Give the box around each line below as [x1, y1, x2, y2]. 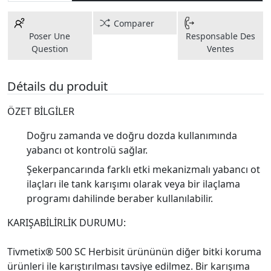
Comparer [113, 17, 154, 29]
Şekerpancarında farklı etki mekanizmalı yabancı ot [27, 163, 260, 176]
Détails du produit [7, 78, 108, 94]
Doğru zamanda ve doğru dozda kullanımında [27, 129, 237, 142]
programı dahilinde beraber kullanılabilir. [27, 192, 215, 205]
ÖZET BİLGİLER [7, 105, 74, 118]
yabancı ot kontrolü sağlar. [27, 143, 148, 157]
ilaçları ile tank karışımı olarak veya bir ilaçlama [27, 177, 240, 191]
